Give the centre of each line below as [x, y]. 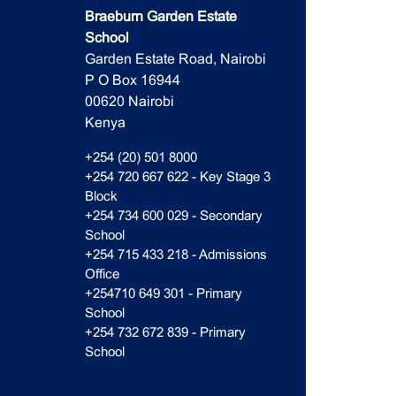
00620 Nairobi [129, 101]
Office [102, 274]
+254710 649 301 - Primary [163, 293]
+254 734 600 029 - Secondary [173, 215]
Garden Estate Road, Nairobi [175, 59]
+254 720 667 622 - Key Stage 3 [177, 176]
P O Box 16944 [132, 80]
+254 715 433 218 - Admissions [175, 254]
